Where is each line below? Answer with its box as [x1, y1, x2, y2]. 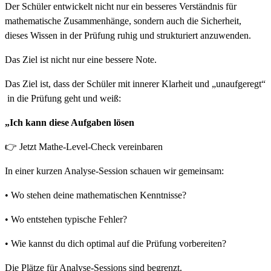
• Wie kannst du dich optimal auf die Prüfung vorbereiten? [5, 238, 226, 249]
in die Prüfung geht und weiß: [5, 93, 121, 103]
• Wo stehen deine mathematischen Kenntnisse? [5, 189, 186, 200]
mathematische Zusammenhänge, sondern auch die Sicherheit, [5, 15, 241, 26]
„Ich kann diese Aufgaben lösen [5, 117, 134, 128]
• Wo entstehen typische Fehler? [5, 214, 127, 224]
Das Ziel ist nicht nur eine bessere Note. [5, 54, 157, 65]
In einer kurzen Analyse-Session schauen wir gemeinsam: [5, 165, 224, 176]
